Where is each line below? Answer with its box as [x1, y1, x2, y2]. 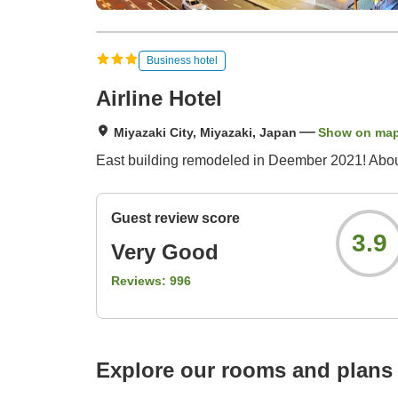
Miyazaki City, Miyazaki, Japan [114, 125, 297, 140]
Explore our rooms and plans [96, 358, 393, 383]
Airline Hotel [96, 86, 222, 111]
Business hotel [147, 53, 218, 67]
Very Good [111, 240, 219, 265]
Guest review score [111, 211, 240, 227]
